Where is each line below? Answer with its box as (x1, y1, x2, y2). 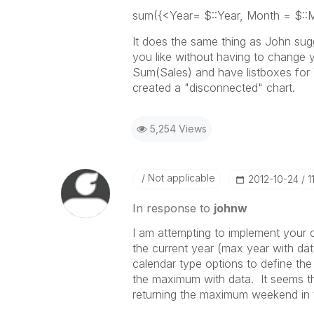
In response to (132, 201, 214, 215)
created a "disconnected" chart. (132, 81, 295, 95)
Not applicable (144, 172, 215, 184)
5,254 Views (149, 123, 207, 135)
